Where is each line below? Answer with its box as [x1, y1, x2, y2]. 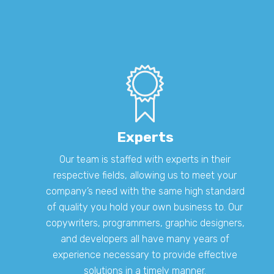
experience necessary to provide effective [53, 248, 238, 261]
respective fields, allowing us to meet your [53, 169, 237, 181]
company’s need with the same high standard [45, 185, 245, 197]
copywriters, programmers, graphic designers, [45, 217, 245, 229]
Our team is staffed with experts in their [59, 153, 231, 165]
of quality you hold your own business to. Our [47, 201, 243, 213]
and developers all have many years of [61, 232, 230, 245]
